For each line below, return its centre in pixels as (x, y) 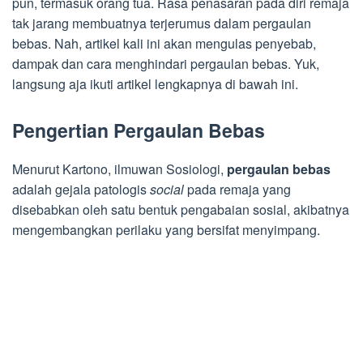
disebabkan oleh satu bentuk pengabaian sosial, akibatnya (181, 209)
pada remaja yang (237, 189)
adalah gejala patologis (81, 189)
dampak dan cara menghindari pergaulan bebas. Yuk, (166, 63)
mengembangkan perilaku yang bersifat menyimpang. (166, 229)
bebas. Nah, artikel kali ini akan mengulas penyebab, (164, 43)
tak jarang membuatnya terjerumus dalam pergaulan (162, 23)
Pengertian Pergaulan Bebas (139, 130)
